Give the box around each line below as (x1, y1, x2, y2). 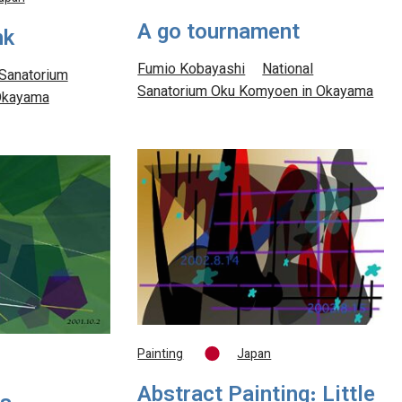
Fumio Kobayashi (137, 58, 246, 82)
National (262, 58, 314, 82)
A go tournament (137, 15, 301, 50)
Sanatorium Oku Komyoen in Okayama (137, 81, 374, 104)
